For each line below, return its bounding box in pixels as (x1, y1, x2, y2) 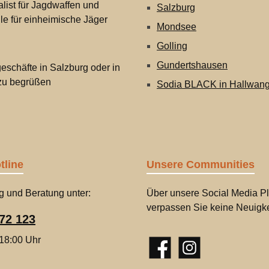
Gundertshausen (157, 60, 228, 70)
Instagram (175, 249, 217, 259)
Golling (157, 41, 187, 51)
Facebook (146, 249, 189, 259)
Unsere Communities (147, 159, 255, 171)
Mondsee (157, 22, 196, 32)
